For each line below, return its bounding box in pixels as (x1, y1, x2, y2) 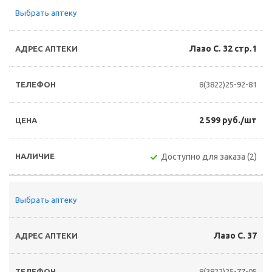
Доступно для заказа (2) (161, 152, 257, 161)
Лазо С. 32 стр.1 (189, 44, 257, 53)
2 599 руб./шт (199, 115, 257, 125)
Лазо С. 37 (214, 231, 257, 240)
